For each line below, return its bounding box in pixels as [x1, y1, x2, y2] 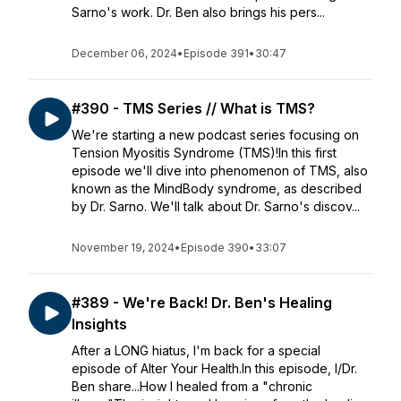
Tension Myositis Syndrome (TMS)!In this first [72, 145, 337, 160]
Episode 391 [183, 47, 249, 60]
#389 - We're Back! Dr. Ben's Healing [72, 294, 332, 311]
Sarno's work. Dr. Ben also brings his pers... [72, 4, 325, 20]
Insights [72, 315, 127, 333]
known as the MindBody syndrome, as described [72, 181, 362, 196]
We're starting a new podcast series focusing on [72, 127, 359, 142]
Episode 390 [181, 241, 249, 254]
